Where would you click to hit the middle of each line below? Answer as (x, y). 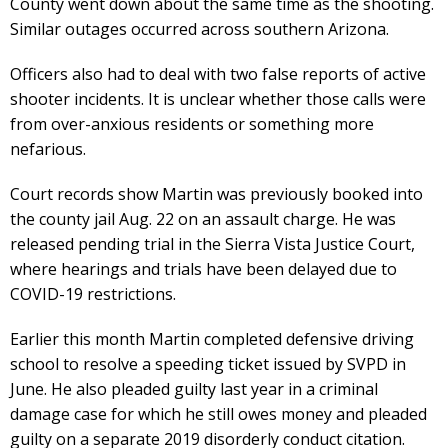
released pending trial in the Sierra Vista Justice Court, (212, 243)
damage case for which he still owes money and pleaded (218, 413)
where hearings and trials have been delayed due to (203, 268)
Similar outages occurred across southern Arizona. (199, 28)
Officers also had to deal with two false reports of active (218, 73)
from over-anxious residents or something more (192, 123)
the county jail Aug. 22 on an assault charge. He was (203, 218)
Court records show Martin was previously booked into (216, 193)
